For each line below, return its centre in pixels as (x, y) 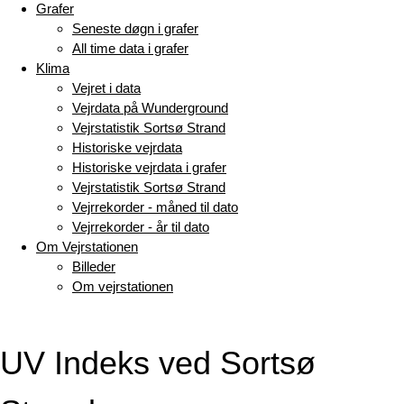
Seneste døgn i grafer (135, 28)
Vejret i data (106, 88)
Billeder (94, 266)
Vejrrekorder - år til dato (141, 227)
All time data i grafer (130, 48)
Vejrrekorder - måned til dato (155, 207)
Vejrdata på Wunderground (150, 108)
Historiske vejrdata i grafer (149, 167)
